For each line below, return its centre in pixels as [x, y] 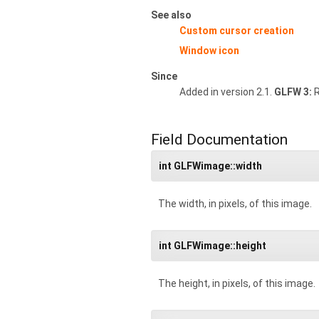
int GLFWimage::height [213, 245]
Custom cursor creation [237, 30]
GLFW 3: [293, 91]
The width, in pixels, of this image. [235, 203]
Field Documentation [219, 139]
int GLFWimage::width [210, 166]
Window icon [209, 50]
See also [171, 15]
